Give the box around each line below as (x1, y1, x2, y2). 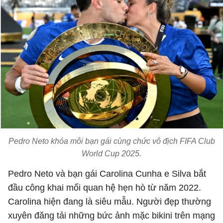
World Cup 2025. (82, 149, 141, 158)
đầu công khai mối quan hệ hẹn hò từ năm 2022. (8, 183, 201, 193)
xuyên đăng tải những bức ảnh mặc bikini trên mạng (8, 211, 215, 221)
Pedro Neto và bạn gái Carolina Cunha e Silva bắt (8, 169, 206, 179)
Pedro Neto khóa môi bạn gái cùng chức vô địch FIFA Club (8, 137, 215, 145)
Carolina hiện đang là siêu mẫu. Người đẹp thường (8, 197, 211, 207)
